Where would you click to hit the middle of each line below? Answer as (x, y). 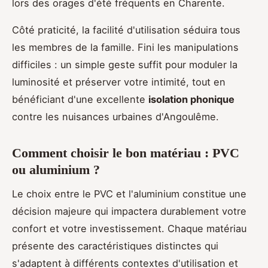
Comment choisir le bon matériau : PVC (126, 153)
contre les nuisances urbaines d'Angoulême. (115, 116)
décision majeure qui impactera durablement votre (129, 211)
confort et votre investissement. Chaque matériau (129, 229)
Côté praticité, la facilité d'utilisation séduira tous (126, 30)
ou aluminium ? (56, 169)
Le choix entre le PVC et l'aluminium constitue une (129, 194)
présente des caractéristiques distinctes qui (115, 246)
